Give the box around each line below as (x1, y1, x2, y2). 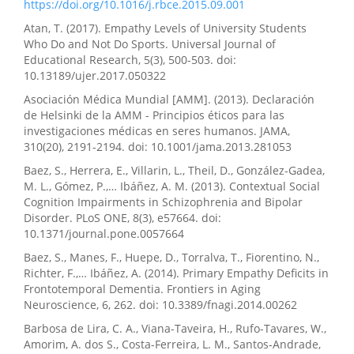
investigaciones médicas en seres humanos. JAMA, (24, 123, 290, 139)
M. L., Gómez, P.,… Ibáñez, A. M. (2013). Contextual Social (24, 179, 320, 194)
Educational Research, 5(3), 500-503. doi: (24, 52, 236, 68)
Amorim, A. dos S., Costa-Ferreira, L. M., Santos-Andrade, (24, 337, 321, 352)
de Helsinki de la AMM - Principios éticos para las (24, 107, 284, 123)
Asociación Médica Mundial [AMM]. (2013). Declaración (24, 92, 314, 107)
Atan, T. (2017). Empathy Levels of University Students (24, 21, 307, 36)
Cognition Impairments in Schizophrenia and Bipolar (24, 194, 303, 210)
